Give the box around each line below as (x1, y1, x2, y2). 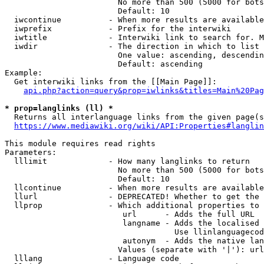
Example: (5, 68, 42, 77)
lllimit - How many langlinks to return (5, 157, 250, 166)
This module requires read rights (5, 139, 156, 148)
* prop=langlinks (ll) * (5, 104, 113, 113)
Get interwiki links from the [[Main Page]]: (5, 77, 217, 86)
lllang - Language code (5, 254, 179, 263)
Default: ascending (5, 60, 203, 68)
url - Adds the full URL (5, 210, 255, 219)
